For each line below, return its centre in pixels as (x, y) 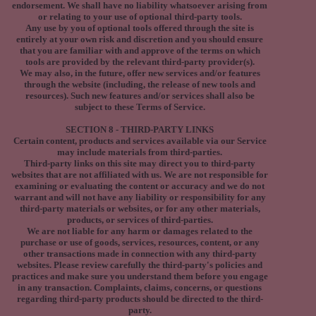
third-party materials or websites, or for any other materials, (140, 209)
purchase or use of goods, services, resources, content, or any (140, 243)
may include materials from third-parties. (140, 152)
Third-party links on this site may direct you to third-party (140, 164)
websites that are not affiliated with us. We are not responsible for (140, 175)
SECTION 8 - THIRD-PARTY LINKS (140, 130)
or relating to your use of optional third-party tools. (140, 17)
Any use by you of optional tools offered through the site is (140, 28)
